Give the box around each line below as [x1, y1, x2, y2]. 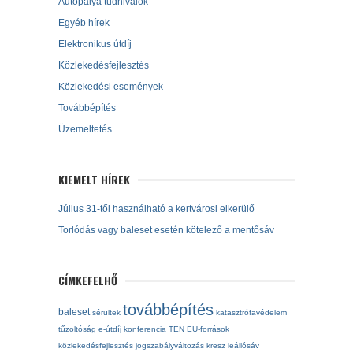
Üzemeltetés [58, 124, 112, 136]
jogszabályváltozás [136, 341, 204, 351]
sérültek [92, 308, 121, 318]
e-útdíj [98, 325, 121, 334]
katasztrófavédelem [216, 308, 287, 318]
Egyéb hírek [58, 17, 110, 29]
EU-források [187, 325, 229, 334]
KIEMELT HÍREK [58, 171, 130, 188]
